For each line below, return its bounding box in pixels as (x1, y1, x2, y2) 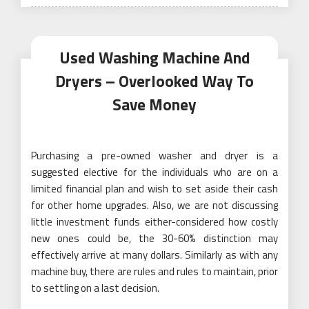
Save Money (112, 92, 197, 117)
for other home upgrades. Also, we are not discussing (31, 197, 278, 213)
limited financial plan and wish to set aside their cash (31, 180, 278, 197)
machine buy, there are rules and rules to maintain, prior (31, 263, 278, 279)
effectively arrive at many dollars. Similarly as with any (31, 246, 278, 263)
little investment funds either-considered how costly (31, 213, 278, 230)
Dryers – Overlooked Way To (55, 68, 254, 93)
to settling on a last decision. (31, 279, 159, 296)
